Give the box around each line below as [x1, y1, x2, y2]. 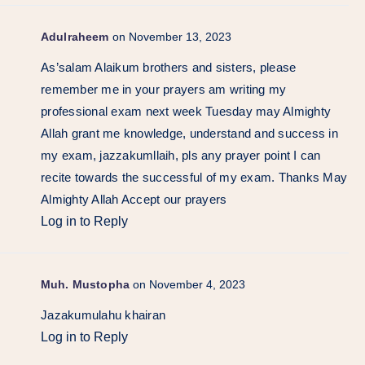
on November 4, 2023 [132, 277, 245, 291]
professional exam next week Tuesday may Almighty [41, 103, 331, 118]
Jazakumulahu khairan [41, 307, 165, 322]
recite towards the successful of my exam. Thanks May [41, 169, 347, 184]
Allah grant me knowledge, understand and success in [41, 125, 338, 140]
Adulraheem [41, 29, 109, 43]
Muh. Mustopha [41, 277, 130, 291]
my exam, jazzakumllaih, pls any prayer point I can [41, 147, 321, 162]
